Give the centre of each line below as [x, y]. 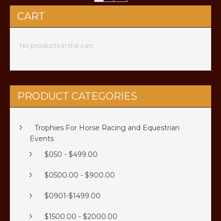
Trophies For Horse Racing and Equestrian [107, 128]
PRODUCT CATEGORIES [77, 96]
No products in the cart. [57, 46]
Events [42, 139]
